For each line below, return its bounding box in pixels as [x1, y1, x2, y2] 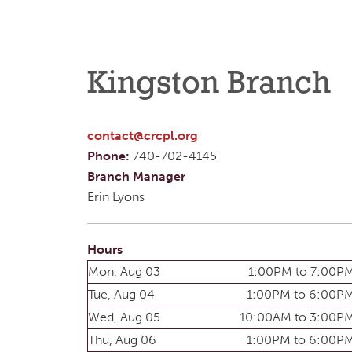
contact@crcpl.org [87, 127, 198, 143]
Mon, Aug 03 [88, 263, 160, 279]
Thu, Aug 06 [88, 332, 156, 347]
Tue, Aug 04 [88, 286, 155, 302]
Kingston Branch [87, 68, 331, 101]
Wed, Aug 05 [88, 309, 160, 324]
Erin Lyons [87, 189, 145, 204]
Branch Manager [87, 168, 185, 184]
